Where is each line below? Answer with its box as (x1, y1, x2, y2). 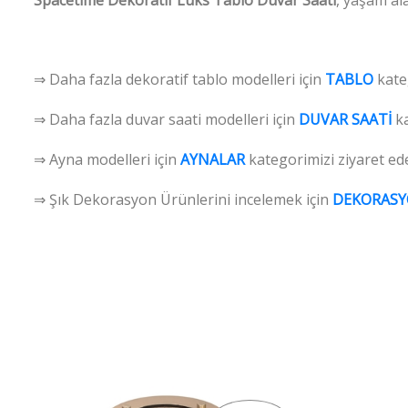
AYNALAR (180, 148, 245, 169)
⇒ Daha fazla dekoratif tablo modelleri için (34, 68, 325, 89)
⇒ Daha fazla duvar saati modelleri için (34, 108, 299, 129)
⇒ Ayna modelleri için (34, 148, 180, 169)
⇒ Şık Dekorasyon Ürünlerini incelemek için (34, 189, 332, 209)
